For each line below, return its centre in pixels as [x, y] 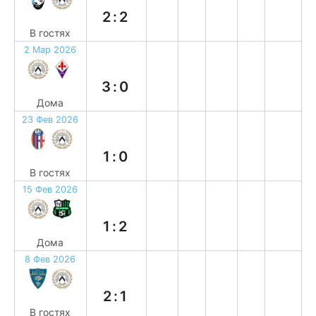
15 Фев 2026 [50, 189]
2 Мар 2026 [50, 50]
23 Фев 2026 [50, 120]
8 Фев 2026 [50, 259]
